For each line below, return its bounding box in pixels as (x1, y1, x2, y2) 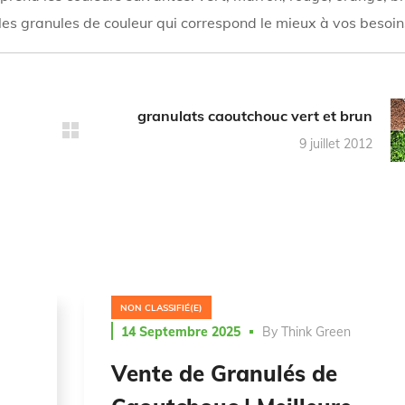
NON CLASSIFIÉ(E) (119, 302, 202, 315)
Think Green (280, 323, 351, 340)
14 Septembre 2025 (120, 323, 240, 340)
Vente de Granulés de (110, 359, 337, 387)
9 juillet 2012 (298, 136, 372, 153)
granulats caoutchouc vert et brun (137, 107, 372, 126)
